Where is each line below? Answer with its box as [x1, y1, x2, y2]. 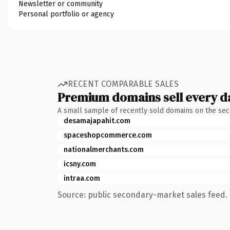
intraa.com [64, 174, 100, 183]
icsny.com [64, 159, 96, 168]
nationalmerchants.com [64, 145, 144, 154]
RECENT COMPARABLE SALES [68, 79, 179, 89]
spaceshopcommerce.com [64, 130, 152, 140]
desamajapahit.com [64, 116, 130, 125]
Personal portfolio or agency [18, 9, 114, 18]
